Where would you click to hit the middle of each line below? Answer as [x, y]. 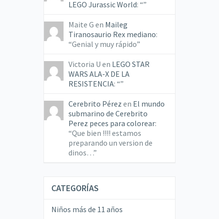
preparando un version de [110, 143]
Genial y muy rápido [104, 44]
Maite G [81, 25]
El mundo [149, 104]
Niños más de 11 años [87, 209]
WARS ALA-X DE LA [99, 74]
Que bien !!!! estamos [106, 133]
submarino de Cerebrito [108, 114]
